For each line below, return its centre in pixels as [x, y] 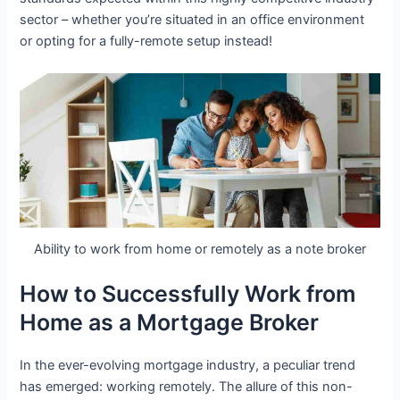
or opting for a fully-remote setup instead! [146, 42]
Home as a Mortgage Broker [170, 323]
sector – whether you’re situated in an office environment [192, 20]
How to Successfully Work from [188, 294]
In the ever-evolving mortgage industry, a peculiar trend [188, 366]
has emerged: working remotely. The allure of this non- [187, 387]
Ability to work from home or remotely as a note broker [200, 250]
